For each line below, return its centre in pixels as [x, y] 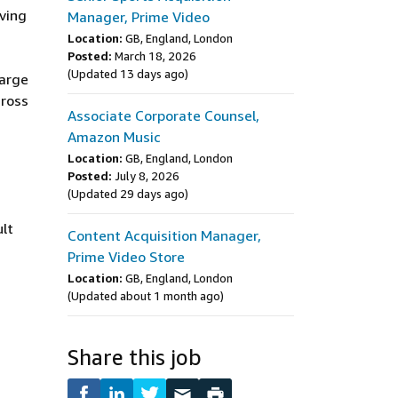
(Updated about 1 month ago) [146, 296]
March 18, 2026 [155, 56]
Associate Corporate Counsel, [163, 115]
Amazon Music [114, 137]
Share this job [135, 357]
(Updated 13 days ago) [128, 74]
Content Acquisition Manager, [164, 235]
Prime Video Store [126, 257]
